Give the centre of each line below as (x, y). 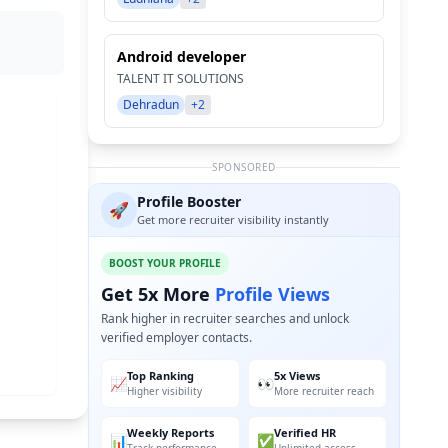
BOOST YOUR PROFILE (165, 263)
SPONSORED (244, 167)
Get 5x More (158, 294)
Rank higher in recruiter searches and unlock (225, 318)
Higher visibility (164, 391)
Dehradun (151, 104)
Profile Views (272, 294)
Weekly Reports (170, 432)
